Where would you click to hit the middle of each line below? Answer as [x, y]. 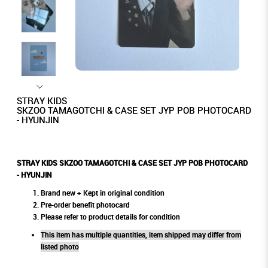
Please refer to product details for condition [110, 217]
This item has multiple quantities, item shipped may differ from [141, 235]
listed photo [60, 247]
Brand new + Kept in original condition [102, 193]
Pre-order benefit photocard [85, 205]
